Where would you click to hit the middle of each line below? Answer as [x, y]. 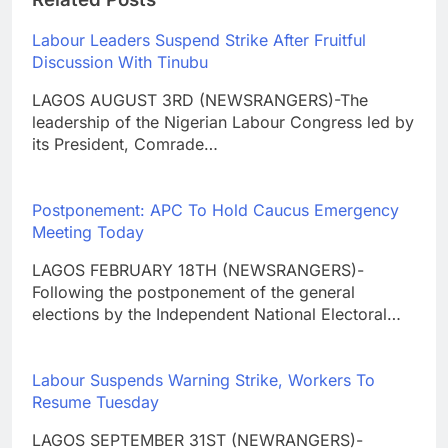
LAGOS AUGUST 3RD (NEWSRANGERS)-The [200, 100]
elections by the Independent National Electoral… [216, 314]
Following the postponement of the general [193, 292]
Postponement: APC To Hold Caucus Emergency [215, 210]
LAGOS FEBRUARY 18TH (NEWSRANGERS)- [198, 270]
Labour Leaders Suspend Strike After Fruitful [199, 40]
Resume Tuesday [95, 402]
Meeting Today [88, 232]
